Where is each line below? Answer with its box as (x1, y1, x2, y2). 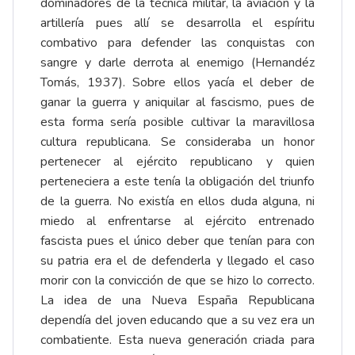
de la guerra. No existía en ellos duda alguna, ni (40, 192, 315, 210)
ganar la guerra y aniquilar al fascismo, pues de (40, 93, 315, 111)
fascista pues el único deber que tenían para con (40, 231, 315, 250)
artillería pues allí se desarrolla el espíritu (40, 13, 315, 32)
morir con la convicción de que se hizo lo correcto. (40, 271, 315, 289)
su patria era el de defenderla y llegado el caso (40, 251, 315, 269)
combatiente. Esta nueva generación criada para (40, 330, 315, 349)
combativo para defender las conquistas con (40, 33, 315, 52)
